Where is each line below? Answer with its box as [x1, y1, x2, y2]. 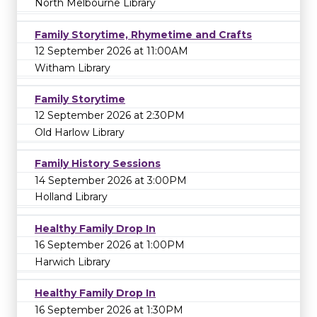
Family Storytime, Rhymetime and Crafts [35, 28, 252, 41]
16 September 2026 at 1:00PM [35, 238, 185, 252]
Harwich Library [35, 255, 110, 268]
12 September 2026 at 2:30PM [35, 109, 185, 122]
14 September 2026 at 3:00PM [35, 173, 187, 187]
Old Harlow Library [35, 126, 125, 139]
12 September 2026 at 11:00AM [35, 45, 188, 58]
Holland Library [35, 190, 108, 204]
